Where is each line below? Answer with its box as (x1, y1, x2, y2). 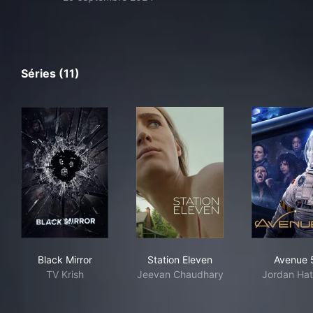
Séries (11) (21, 66, 80, 80)
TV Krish (45, 268, 84, 280)
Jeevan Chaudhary (136, 268, 224, 280)
